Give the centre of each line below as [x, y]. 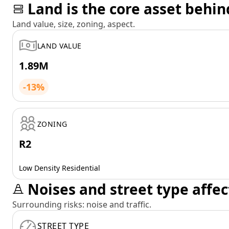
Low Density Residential [60, 168]
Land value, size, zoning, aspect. [74, 24]
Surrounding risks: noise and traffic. [82, 204]
